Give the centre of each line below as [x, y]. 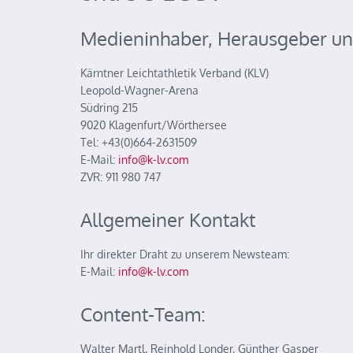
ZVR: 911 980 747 [121, 177]
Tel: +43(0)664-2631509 [139, 142]
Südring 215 [109, 108]
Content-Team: [143, 314]
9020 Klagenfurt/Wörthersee [154, 125]
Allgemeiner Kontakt [168, 219]
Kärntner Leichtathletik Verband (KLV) [175, 73]
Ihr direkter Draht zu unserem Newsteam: [185, 254]
